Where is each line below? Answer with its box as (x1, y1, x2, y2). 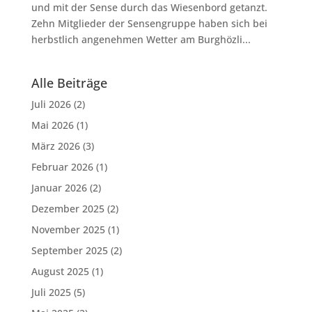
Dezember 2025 (31, 202, 104, 215)
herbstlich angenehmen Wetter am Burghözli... (31, 33, 251, 46)
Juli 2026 (31, 97, 71, 111)
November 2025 (31, 223, 105, 236)
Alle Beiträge (31, 75, 107, 91)
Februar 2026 (31, 160, 93, 173)
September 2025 (31, 244, 108, 257)
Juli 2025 (31, 286, 71, 299)
